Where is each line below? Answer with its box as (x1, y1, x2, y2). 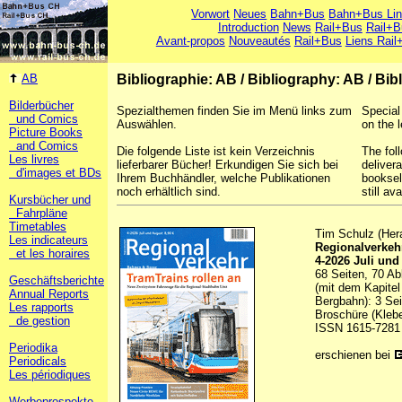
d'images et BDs (9, 166, 101, 179)
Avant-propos (155, 34, 225, 48)
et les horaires (9, 247, 90, 260)
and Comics (9, 139, 78, 153)
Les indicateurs (9, 233, 88, 247)
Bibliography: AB (248, 72, 364, 87)
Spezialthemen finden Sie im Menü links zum (117, 104, 352, 118)
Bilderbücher (9, 99, 74, 112)
